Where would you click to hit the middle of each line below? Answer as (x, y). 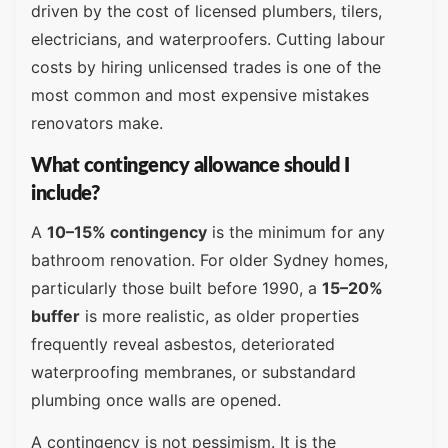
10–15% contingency (127, 231)
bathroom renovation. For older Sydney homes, (209, 259)
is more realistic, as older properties (219, 315)
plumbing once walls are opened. (156, 399)
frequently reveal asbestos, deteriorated (183, 343)
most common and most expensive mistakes (200, 95)
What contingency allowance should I (190, 165)
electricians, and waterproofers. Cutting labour (208, 39)
